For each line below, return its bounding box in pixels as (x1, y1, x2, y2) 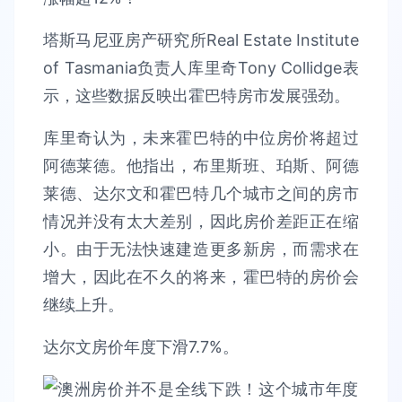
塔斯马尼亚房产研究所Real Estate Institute (43, 31, 359, 49)
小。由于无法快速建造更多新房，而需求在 (43, 240, 359, 258)
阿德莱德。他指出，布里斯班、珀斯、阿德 (43, 156, 359, 175)
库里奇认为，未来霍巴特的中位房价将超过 (43, 128, 359, 147)
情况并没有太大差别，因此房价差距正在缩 (43, 212, 359, 231)
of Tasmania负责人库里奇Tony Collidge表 (43, 58, 359, 77)
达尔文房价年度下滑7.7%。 (43, 337, 239, 356)
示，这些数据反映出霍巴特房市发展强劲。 (43, 86, 350, 105)
